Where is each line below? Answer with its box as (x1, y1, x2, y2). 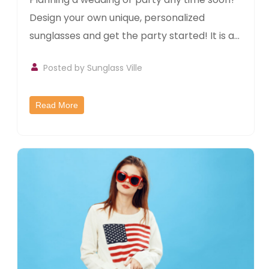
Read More (35, 100, 79, 110)
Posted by (43, 62, 88, 74)
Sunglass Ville (87, 62, 143, 74)
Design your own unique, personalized (29, 11, 205, 25)
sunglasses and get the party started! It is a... (29, 29, 240, 43)
